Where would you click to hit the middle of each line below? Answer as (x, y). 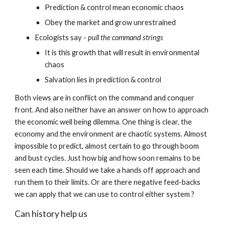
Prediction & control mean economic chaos (115, 7)
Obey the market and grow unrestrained (110, 22)
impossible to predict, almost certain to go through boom (107, 146)
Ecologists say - (62, 37)
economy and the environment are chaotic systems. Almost (111, 134)
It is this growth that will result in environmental (122, 52)
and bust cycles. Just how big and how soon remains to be (108, 158)
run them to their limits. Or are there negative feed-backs (108, 182)
